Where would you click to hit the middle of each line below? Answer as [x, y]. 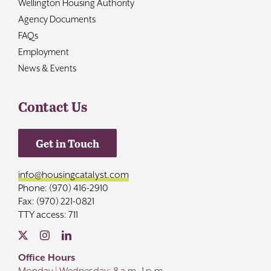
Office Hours [46, 257]
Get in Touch [67, 143]
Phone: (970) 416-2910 [63, 188]
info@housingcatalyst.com [73, 175]
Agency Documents [57, 19]
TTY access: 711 [48, 214]
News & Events [47, 68]
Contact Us [52, 106]
